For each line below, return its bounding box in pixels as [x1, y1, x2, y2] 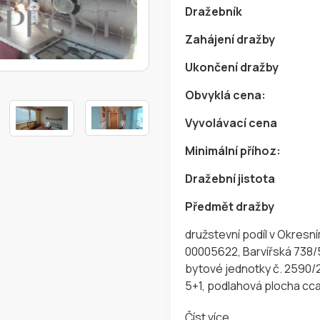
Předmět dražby [185, 199, 274, 215]
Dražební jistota [185, 171, 275, 187]
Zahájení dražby [185, 31, 275, 48]
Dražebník [185, 4, 242, 20]
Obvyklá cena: [185, 87, 266, 104]
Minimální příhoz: [185, 143, 281, 159]
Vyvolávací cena [185, 115, 277, 131]
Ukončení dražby [185, 59, 279, 76]
